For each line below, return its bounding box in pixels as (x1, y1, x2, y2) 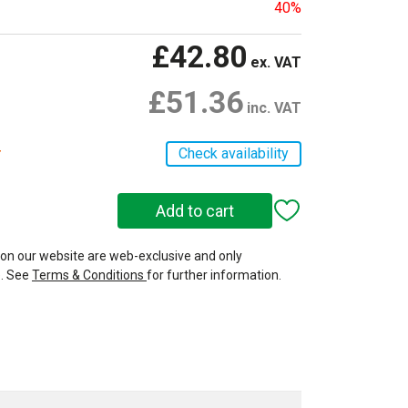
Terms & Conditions (32, 267, 147, 282)
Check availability (178, 144, 289, 162)
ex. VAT (247, 53, 301, 71)
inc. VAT (243, 98, 301, 117)
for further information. (147, 267, 281, 282)
